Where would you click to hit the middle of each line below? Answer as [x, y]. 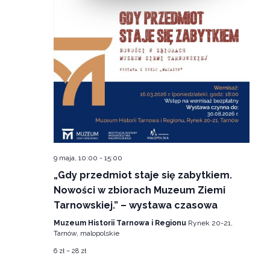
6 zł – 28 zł [70, 251]
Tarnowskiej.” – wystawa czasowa [135, 205]
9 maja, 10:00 [75, 158]
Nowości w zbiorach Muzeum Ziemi [139, 190]
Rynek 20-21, [210, 223]
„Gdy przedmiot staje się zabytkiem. [143, 175]
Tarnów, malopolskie [86, 233]
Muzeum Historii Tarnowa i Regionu [121, 223]
